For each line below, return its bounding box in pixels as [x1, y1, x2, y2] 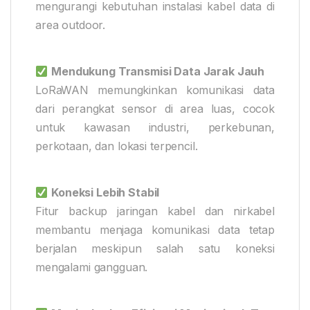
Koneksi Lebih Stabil [51, 185, 160, 200]
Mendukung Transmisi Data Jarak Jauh [51, 64, 265, 79]
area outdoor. [35, 18, 106, 33]
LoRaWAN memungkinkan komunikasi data [35, 83, 275, 98]
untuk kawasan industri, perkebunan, [35, 120, 275, 135]
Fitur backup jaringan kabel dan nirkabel [35, 204, 275, 219]
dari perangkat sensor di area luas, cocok [35, 102, 275, 116]
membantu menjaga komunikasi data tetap [35, 223, 275, 237]
